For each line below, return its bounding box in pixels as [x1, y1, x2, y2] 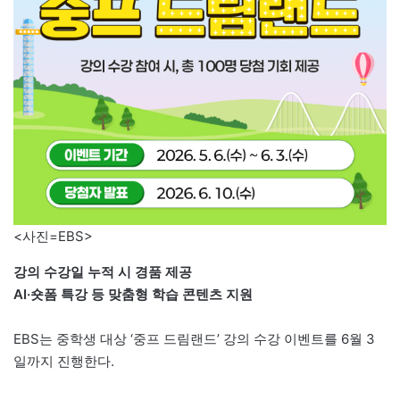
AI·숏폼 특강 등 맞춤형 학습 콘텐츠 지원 [13, 285, 253, 303]
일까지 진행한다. [13, 352, 114, 370]
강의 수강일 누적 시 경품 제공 [13, 262, 192, 280]
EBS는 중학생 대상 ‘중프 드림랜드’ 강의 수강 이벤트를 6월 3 [13, 329, 375, 347]
